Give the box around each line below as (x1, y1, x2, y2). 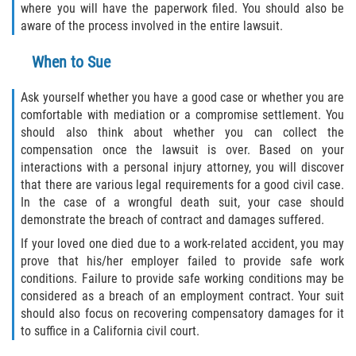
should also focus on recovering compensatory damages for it (21, 305, 344, 321)
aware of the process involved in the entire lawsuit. (21, 17, 284, 33)
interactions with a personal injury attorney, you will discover (21, 159, 344, 175)
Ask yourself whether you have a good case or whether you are (21, 89, 344, 105)
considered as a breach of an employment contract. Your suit (21, 288, 344, 304)
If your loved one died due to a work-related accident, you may (21, 235, 344, 251)
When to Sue (32, 52, 110, 72)
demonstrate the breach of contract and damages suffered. (21, 211, 325, 227)
